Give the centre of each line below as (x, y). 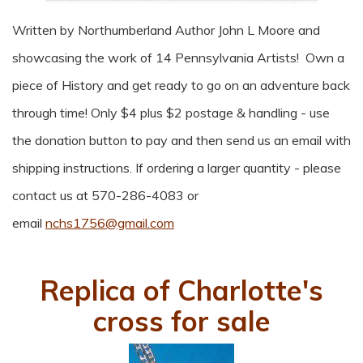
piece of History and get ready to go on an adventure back (181, 85)
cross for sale (181, 321)
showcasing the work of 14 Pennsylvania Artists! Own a (178, 58)
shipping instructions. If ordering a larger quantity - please (177, 168)
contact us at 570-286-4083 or (105, 195)
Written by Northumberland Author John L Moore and (166, 30)
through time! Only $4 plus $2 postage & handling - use (171, 113)
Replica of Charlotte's (181, 290)
